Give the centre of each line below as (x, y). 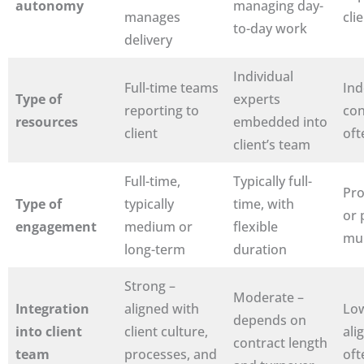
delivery (148, 39)
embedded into (280, 121)
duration (262, 249)
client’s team (272, 144)
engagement (56, 226)
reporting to (162, 110)
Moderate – (269, 297)
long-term (155, 249)
